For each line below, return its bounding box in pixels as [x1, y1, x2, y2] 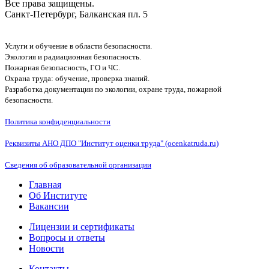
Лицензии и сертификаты [29, 221, 134, 232]
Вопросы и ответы [29, 232, 105, 243]
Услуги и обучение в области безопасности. [5, 41, 152, 50]
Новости [29, 243, 64, 253]
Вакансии [29, 201, 69, 211]
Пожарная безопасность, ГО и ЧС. [5, 62, 120, 72]
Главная [29, 179, 61, 190]
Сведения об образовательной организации [5, 160, 151, 169]
